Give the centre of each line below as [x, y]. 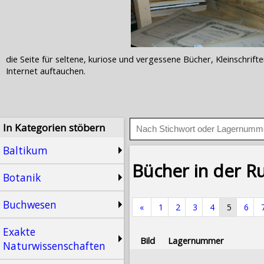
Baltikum [25, 150]
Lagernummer [196, 240]
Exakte [19, 232]
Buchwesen [30, 204]
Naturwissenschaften [54, 246]
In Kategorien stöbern [54, 128]
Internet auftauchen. [46, 71]
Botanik [22, 177]
